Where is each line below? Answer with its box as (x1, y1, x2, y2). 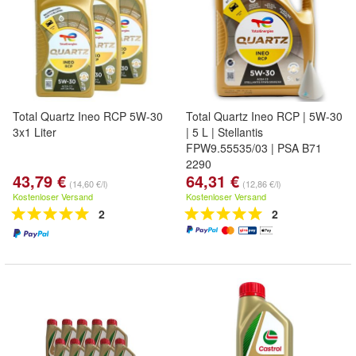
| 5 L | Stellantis (186, 124, 263, 140)
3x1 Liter (13, 124, 56, 140)
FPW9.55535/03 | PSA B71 (186, 140, 322, 156)
